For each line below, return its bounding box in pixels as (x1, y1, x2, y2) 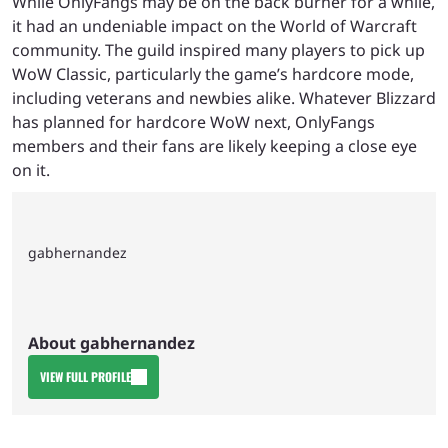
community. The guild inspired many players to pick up (12, 38, 425, 61)
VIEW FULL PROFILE (40, 367, 131, 385)
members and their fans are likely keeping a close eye (12, 134, 417, 157)
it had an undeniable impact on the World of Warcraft (12, 14, 417, 37)
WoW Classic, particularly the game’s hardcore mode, (12, 62, 414, 85)
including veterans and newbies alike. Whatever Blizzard (12, 86, 436, 109)
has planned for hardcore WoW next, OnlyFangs (12, 110, 375, 133)
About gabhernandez (28, 331, 195, 354)
